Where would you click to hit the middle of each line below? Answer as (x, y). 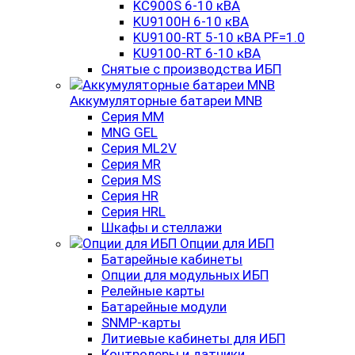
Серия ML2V (139, 148)
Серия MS (131, 180)
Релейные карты (153, 291)
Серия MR (131, 164)
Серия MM (133, 116)
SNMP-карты (141, 323)
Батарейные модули (164, 307)
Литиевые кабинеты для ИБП (193, 338)
